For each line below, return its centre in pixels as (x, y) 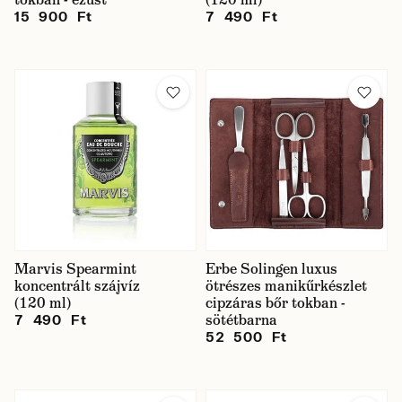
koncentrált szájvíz (77, 286)
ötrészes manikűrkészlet (286, 286)
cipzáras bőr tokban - (275, 303)
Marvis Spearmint (75, 269)
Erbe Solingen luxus (271, 269)
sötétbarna (241, 320)
